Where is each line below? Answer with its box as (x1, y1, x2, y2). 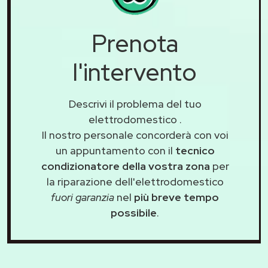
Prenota (92, 28, 178, 59)
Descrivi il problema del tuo (68, 97, 202, 111)
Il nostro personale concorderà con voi (41, 128, 229, 142)
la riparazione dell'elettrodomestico (46, 175, 224, 188)
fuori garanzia (51, 190, 114, 204)
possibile (111, 206, 157, 220)
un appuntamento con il (55, 144, 175, 157)
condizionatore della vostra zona (41, 159, 210, 173)
